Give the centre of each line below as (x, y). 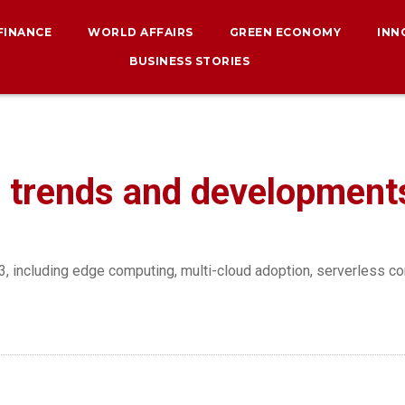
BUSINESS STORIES (190, 61)
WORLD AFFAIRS (141, 32)
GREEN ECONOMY (285, 32)
